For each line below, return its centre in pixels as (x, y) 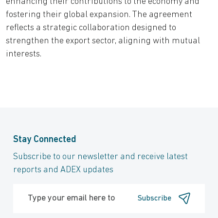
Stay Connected (45, 140)
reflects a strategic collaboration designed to (91, 28)
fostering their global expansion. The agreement (99, 15)
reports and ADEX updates (63, 170)
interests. (24, 54)
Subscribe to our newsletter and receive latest (100, 157)
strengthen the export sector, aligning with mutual (103, 41)
